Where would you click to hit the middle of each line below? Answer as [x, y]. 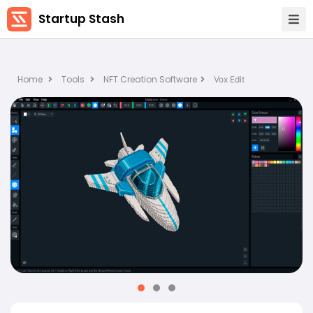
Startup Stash [81, 19]
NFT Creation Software [150, 79]
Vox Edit [229, 79]
